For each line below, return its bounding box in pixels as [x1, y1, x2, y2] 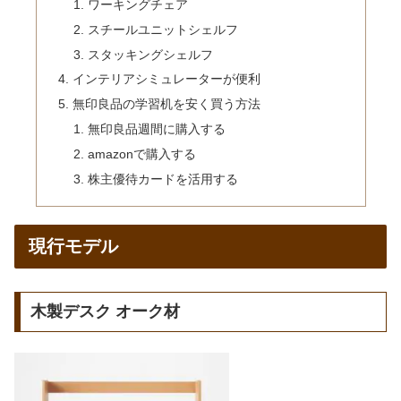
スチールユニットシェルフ [88, 21, 239, 37]
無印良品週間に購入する [88, 122, 226, 137]
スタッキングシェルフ [88, 47, 214, 62]
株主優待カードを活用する [88, 171, 239, 186]
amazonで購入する [88, 147, 197, 162]
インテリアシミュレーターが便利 [72, 72, 260, 87]
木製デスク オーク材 [30, 303, 180, 321]
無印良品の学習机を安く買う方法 [72, 97, 260, 112]
